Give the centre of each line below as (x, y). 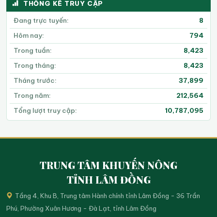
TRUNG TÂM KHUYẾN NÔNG (108, 165)
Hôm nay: (29, 35)
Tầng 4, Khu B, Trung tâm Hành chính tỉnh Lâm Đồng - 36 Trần (107, 195)
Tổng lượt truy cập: (46, 110)
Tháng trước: (35, 80)
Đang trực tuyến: (41, 20)
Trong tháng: (35, 65)
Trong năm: (32, 95)
